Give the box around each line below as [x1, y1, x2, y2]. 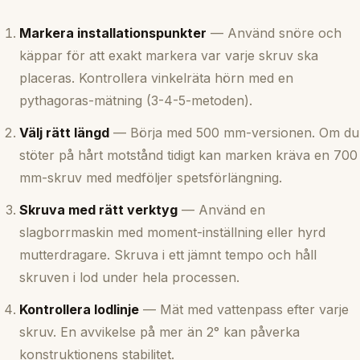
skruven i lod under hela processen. [19, 268, 239, 285]
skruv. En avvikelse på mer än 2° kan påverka [19, 323, 300, 340]
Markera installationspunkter [19, 24, 207, 41]
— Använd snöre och [207, 24, 342, 41]
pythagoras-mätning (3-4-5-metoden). [19, 92, 252, 108]
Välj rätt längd [19, 124, 109, 141]
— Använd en [178, 201, 265, 218]
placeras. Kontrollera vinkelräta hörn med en [19, 69, 293, 86]
